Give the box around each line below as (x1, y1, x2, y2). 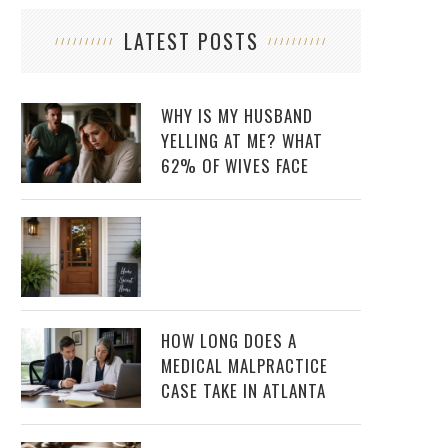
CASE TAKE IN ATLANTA (161, 378, 326, 404)
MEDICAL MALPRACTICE (161, 353, 328, 379)
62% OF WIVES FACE (161, 153, 309, 179)
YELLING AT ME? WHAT (161, 128, 323, 154)
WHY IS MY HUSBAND (161, 103, 313, 129)
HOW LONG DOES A (161, 328, 297, 354)
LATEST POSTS (123, 26, 259, 57)
